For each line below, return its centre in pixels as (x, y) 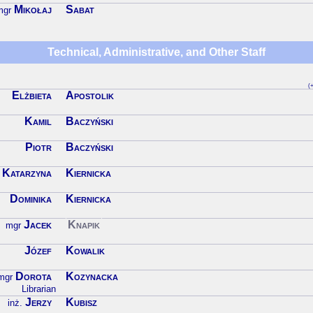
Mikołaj (33, 10)
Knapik (84, 225)
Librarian (39, 289)
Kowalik (85, 251)
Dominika (31, 199)
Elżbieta (32, 96)
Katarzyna (27, 173)
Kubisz (81, 303)
